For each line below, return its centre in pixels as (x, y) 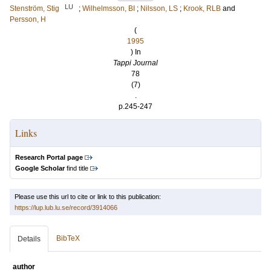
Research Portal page (49, 157)
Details (29, 239)
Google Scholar (40, 168)
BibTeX (68, 238)
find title (77, 168)
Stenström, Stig (34, 8)
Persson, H (28, 19)
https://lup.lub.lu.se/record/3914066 (66, 207)
